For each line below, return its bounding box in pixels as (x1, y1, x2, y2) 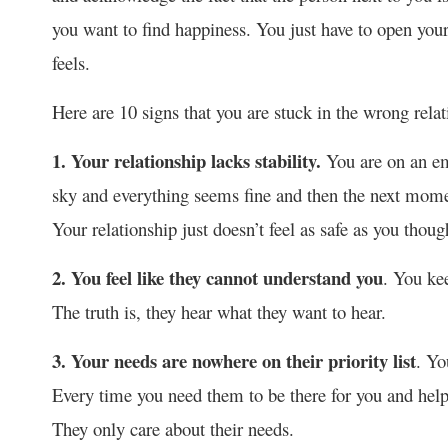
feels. (52, 49, 90, 75)
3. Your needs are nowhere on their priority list (52, 346, 416, 374)
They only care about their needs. (52, 415, 294, 441)
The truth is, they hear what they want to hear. (52, 298, 386, 324)
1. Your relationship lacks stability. (52, 146, 321, 174)
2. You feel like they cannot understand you (52, 263, 383, 291)
